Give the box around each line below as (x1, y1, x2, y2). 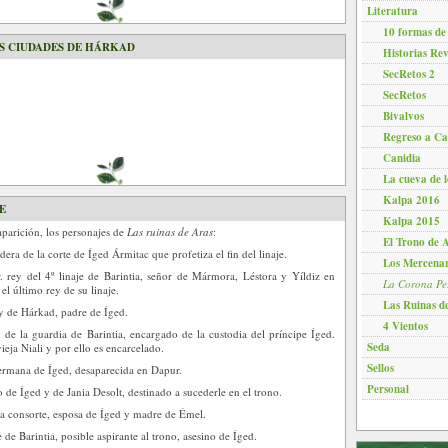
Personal (367, 381, 409, 397)
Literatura (367, 3, 418, 19)
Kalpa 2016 (383, 192, 440, 208)
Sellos (367, 360, 394, 376)
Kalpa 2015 (383, 213, 440, 229)
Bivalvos (383, 108, 424, 124)
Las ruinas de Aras (127, 224, 213, 239)
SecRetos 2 (383, 66, 435, 82)
